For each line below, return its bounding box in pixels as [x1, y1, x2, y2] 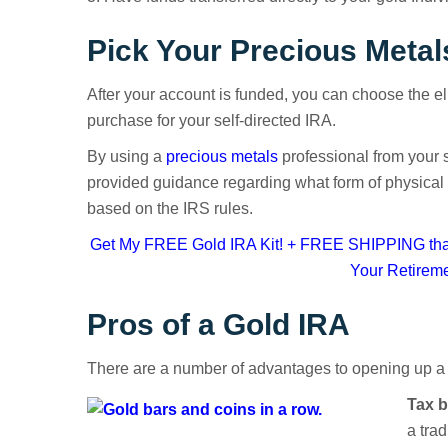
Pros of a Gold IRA [87, 308, 350, 341]
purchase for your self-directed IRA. [87, 112, 336, 129]
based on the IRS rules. [87, 200, 253, 217]
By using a [87, 148, 166, 165]
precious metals [166, 148, 278, 165]
